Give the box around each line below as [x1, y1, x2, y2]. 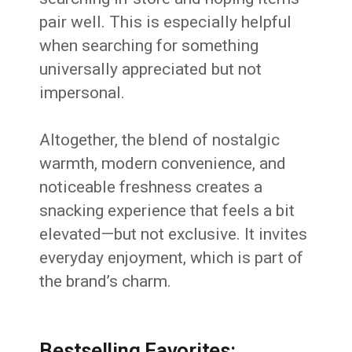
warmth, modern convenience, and [39, 154, 287, 174]
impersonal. [39, 83, 126, 103]
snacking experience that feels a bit [39, 201, 295, 221]
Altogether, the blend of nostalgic [39, 130, 280, 150]
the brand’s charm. [39, 272, 172, 291]
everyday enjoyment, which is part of [39, 248, 304, 268]
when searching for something [39, 36, 259, 56]
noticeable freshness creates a [39, 178, 263, 197]
